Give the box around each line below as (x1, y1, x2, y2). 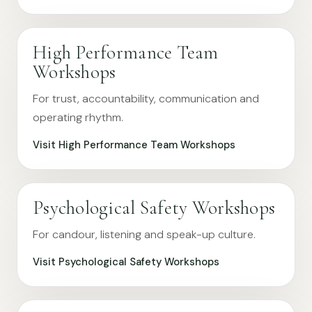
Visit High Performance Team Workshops (33, 138, 235, 152)
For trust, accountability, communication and (33, 91, 259, 106)
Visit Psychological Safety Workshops (33, 255, 219, 269)
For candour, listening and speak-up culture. (33, 227, 256, 242)
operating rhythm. (33, 110, 123, 125)
